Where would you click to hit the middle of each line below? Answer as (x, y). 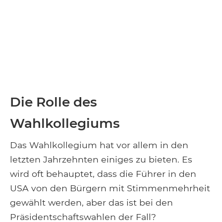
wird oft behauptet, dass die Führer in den (103, 173)
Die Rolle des (54, 102)
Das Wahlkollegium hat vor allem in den (99, 145)
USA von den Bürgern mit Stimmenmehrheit (110, 188)
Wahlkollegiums (67, 123)
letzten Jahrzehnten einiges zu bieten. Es (101, 159)
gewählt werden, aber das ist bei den (91, 202)
